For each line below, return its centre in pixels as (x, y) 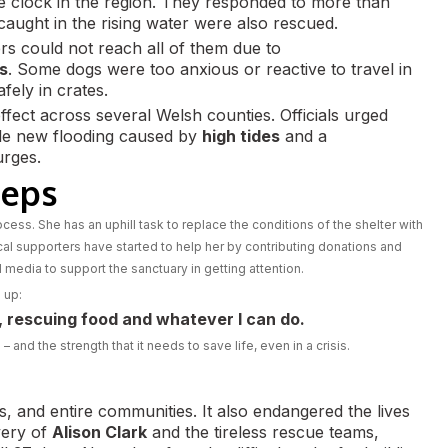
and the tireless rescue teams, (263, 432)
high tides (241, 136)
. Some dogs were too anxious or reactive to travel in (210, 69)
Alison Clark (99, 432)
